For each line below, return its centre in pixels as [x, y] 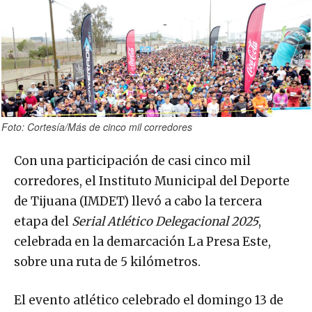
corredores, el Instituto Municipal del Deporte [152, 181]
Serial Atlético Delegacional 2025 [165, 222]
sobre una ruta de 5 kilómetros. [107, 262]
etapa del [43, 222]
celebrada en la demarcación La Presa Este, [142, 242]
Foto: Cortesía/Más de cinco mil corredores [97, 127]
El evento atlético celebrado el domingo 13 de [149, 301]
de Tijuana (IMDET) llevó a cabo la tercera [138, 202]
